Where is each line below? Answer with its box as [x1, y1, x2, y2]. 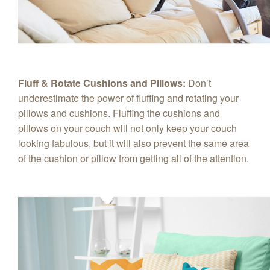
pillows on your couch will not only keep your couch [18, 121, 237, 135]
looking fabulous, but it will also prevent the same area [18, 136, 249, 150]
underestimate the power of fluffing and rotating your [18, 90, 239, 105]
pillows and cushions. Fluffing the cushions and [18, 105, 220, 120]
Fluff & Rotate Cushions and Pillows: [18, 75, 186, 90]
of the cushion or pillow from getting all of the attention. [18, 151, 251, 165]
